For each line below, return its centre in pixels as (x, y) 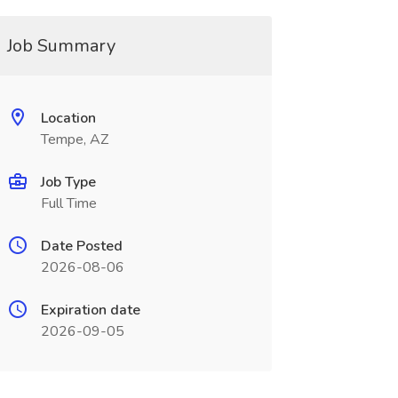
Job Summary (61, 46)
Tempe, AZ (74, 139)
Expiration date (90, 310)
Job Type (68, 182)
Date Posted (81, 246)
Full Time (68, 203)
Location (68, 118)
